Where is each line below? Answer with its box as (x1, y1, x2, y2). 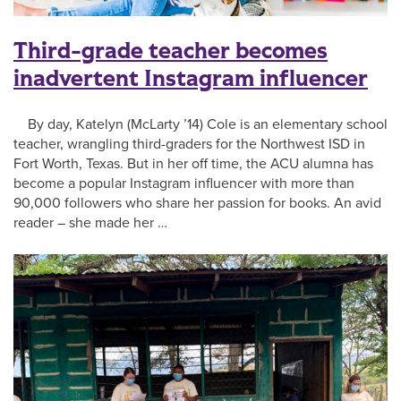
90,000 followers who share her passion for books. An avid (13, 193, 381, 212)
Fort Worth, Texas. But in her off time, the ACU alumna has (13, 154, 373, 173)
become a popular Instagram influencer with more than (13, 174, 354, 192)
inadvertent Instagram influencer (13, 62, 368, 95)
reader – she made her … (13, 213, 167, 232)
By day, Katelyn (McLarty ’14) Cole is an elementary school (13, 115, 388, 133)
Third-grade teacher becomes (13, 34, 328, 67)
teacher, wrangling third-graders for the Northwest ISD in (13, 134, 365, 153)
